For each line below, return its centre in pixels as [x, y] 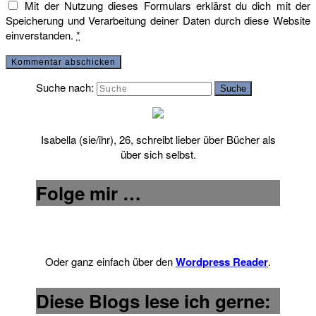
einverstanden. [41, 35]
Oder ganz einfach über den [110, 262]
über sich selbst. [158, 154]
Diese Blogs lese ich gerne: [154, 301]
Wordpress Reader [222, 262]
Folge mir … [89, 193]
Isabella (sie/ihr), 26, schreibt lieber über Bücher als [158, 140]
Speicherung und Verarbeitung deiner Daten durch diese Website [158, 20]
